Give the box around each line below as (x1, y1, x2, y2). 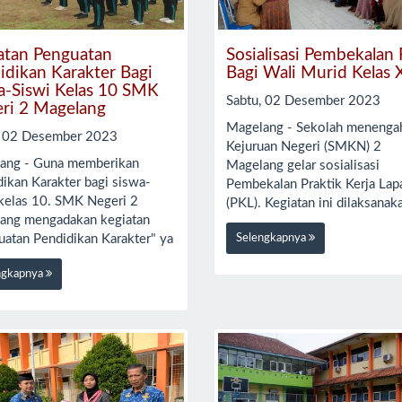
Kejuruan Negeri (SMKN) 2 (225, 140, 381, 154)
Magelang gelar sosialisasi (225, 159, 380, 173)
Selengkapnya (235, 232, 309, 244)
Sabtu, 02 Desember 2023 (225, 93, 380, 108)
